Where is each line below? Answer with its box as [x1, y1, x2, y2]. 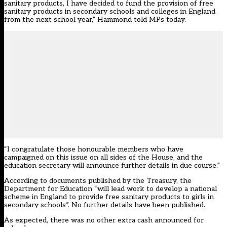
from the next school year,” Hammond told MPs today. [4, 15, 186, 24]
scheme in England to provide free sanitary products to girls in [4, 193, 214, 202]
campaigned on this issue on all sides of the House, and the [4, 153, 203, 162]
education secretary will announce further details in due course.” [4, 161, 220, 170]
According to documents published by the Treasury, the [4, 176, 192, 185]
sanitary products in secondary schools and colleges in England [4, 7, 215, 16]
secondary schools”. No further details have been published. [4, 201, 205, 210]
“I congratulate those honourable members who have [4, 145, 183, 154]
